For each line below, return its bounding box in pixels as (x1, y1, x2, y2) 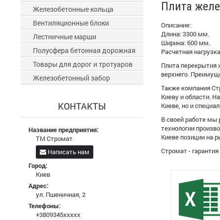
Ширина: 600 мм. (161, 38, 210, 47)
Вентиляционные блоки (33, 18, 109, 27)
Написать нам (48, 147, 89, 156)
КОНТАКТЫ (58, 100, 106, 112)
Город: (28, 161, 48, 170)
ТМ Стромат (36, 134, 73, 143)
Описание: (161, 21, 191, 29)
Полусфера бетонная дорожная (33, 46, 136, 55)
